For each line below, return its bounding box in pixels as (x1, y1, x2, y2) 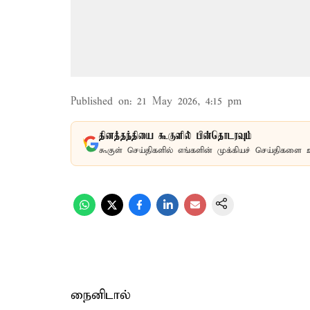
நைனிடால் (71, 287, 131, 303)
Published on (71, 95, 129, 108)
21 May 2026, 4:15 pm (137, 95, 241, 108)
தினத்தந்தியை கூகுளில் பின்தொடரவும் (99, 130, 252, 143)
